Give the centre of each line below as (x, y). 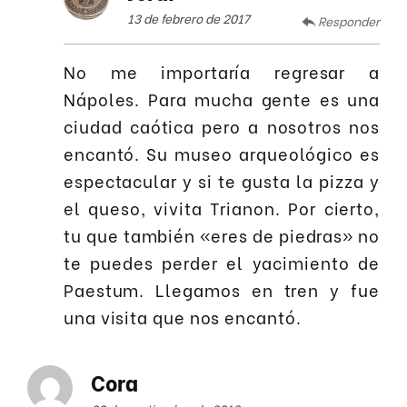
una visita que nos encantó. (183, 317)
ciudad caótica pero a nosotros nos (222, 126)
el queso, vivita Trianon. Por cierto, (222, 208)
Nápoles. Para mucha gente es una (222, 99)
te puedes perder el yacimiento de (222, 263)
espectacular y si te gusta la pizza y (222, 181)
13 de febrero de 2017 (189, 18)
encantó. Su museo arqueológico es (222, 154)
